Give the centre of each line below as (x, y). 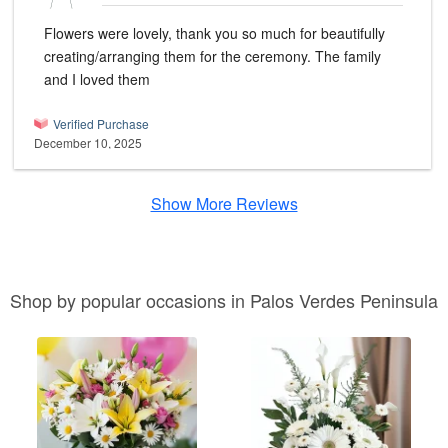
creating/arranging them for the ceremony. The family (212, 56)
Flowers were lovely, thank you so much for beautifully (214, 33)
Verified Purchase (101, 124)
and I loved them (97, 79)
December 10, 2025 (88, 143)
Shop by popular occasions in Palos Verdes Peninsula (224, 300)
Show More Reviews (224, 204)
